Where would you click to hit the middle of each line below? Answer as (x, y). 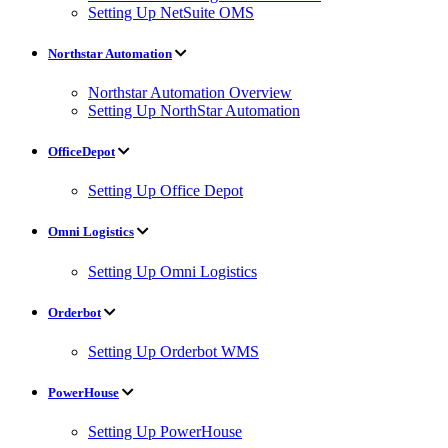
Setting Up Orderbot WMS (173, 351)
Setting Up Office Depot (165, 191)
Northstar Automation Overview (190, 92)
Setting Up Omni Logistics (172, 271)
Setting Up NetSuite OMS (171, 12)
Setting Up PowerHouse (165, 432)
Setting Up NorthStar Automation (194, 110)
